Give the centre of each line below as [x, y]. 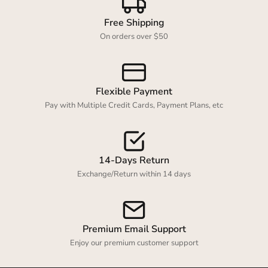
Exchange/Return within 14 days [134, 174]
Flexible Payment [134, 92]
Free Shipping [134, 23]
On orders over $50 [134, 37]
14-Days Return [134, 161]
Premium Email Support [134, 229]
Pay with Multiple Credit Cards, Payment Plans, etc [134, 106]
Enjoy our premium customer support [134, 243]
